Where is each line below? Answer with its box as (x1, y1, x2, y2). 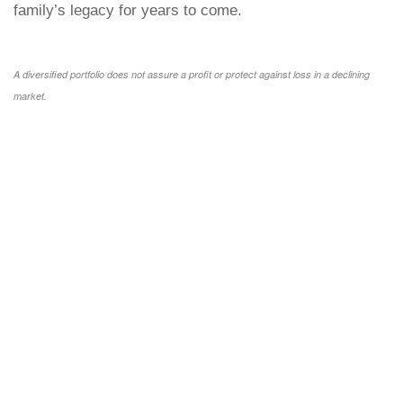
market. (13, 89, 47, 103)
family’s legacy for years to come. (13, 2, 242, 19)
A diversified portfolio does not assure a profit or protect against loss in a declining (13, 67, 370, 81)
